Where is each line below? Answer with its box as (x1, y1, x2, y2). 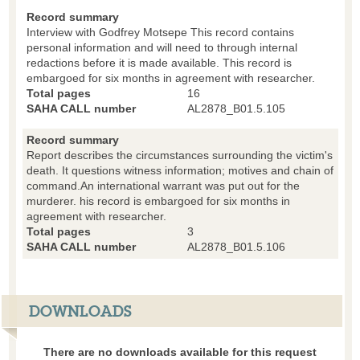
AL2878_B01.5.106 (186, 239, 285, 253)
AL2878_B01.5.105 (186, 101, 285, 115)
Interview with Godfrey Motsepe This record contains (26, 25, 294, 39)
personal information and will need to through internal (26, 40, 297, 54)
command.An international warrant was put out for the (26, 178, 300, 192)
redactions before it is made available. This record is (26, 55, 292, 69)
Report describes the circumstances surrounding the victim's (26, 148, 333, 162)
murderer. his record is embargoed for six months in (26, 194, 290, 207)
